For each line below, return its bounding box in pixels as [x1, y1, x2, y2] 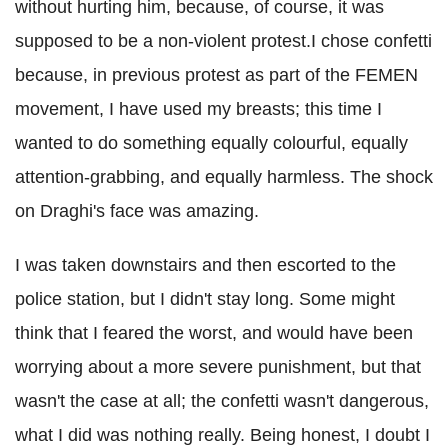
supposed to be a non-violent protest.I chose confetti [15, 31, 432, 52]
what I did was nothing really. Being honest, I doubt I [15, 425, 430, 446]
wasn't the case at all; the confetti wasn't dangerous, [15, 391, 429, 412]
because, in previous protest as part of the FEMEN [15, 65, 418, 86]
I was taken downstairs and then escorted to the [15, 255, 396, 276]
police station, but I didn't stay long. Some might [15, 289, 395, 310]
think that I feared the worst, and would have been [15, 323, 413, 344]
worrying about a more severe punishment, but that [15, 357, 421, 378]
